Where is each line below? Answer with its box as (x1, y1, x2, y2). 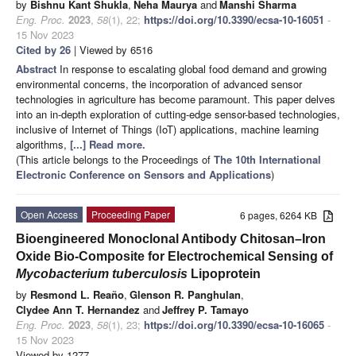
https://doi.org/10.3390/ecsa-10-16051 (144, 11, 324, 27)
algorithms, (16, 136, 70, 152)
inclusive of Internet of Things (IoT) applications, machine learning (16, 121, 319, 137)
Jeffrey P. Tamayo (162, 301, 249, 317)
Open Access (21, 207, 78, 221)
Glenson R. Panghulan (130, 286, 241, 302)
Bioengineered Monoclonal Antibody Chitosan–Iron (16, 231, 326, 246)
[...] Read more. (70, 136, 145, 152)
